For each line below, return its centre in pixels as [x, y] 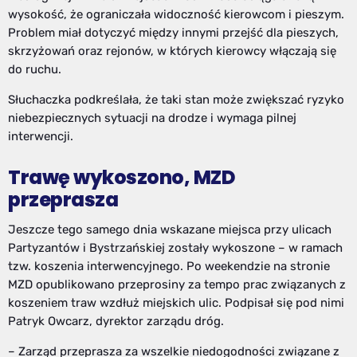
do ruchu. [35, 69]
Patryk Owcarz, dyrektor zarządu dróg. [116, 322]
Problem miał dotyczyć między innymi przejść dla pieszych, [173, 32]
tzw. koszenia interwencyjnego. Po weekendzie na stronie [169, 267]
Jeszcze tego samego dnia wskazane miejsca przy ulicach [170, 230]
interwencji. [41, 136]
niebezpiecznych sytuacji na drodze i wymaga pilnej [152, 118]
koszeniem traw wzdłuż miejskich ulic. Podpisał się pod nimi [176, 303]
